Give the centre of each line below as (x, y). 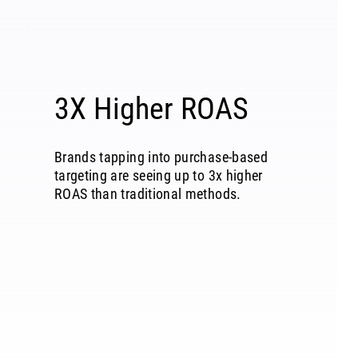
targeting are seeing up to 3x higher (158, 176)
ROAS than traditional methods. (147, 194)
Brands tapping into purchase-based (161, 157)
